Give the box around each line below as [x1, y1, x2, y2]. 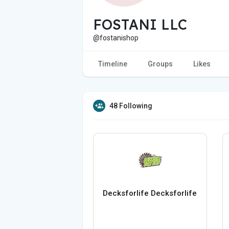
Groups [148, 59, 173, 68]
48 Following [109, 101, 152, 110]
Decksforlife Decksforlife [103, 188, 197, 198]
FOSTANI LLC [93, 15, 187, 33]
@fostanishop [93, 33, 139, 42]
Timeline [98, 59, 127, 68]
